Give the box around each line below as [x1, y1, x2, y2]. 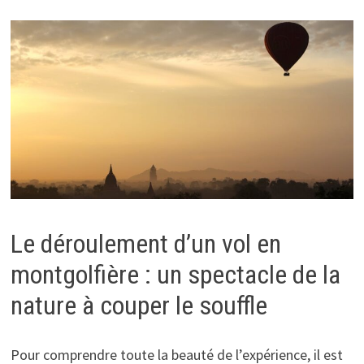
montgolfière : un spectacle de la [10, 259, 340, 291]
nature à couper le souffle [10, 290, 267, 322]
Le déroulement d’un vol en [10, 228, 281, 260]
